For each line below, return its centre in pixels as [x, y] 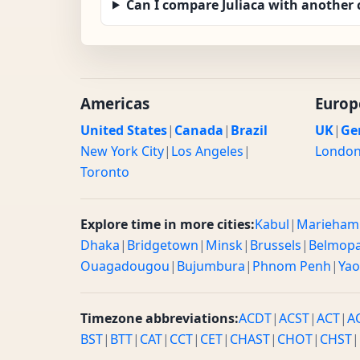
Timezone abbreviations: [160, 318]
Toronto [105, 172]
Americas [115, 103]
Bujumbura [211, 266]
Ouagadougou [125, 266]
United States [124, 130]
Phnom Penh [292, 266]
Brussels [276, 245]
